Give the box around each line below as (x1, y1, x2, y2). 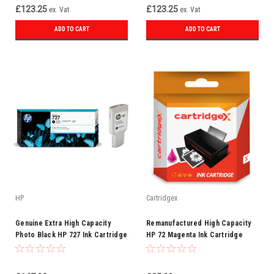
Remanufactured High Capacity (146, 219, 251, 228)
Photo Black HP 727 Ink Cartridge (15, 231, 127, 239)
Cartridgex (146, 194, 177, 202)
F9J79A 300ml (15, 242, 60, 251)
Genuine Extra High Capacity (15, 219, 111, 228)
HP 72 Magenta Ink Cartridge (146, 231, 243, 239)
